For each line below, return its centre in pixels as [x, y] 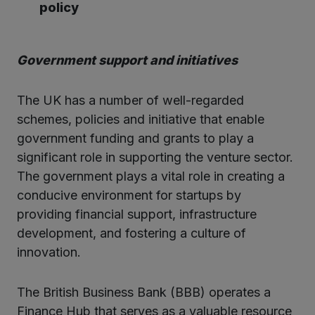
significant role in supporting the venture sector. [155, 157]
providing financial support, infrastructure [137, 214]
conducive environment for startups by [129, 195]
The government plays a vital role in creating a [151, 176]
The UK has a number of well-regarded [130, 100]
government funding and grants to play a [135, 138]
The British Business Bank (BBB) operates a [144, 292]
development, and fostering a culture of [131, 233]
